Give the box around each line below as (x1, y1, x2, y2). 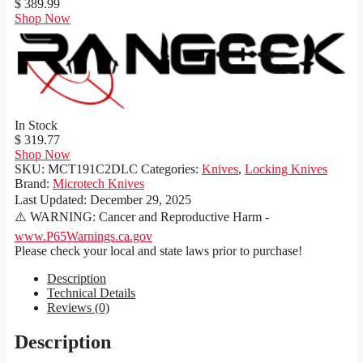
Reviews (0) (47, 300, 109, 314)
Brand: (15, 176, 53, 190)
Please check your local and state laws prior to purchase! (15, 243, 302, 258)
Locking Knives (245, 161, 327, 176)
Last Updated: (15, 192, 90, 207)
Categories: (141, 161, 202, 176)
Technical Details (47, 285, 135, 300)
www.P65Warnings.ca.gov (15, 228, 152, 243)
